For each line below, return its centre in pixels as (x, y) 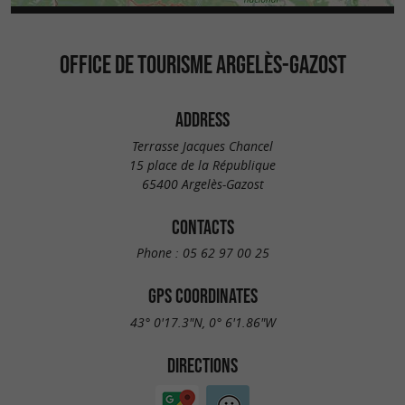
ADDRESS (202, 119)
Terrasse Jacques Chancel (202, 146)
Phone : (159, 253)
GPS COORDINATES (202, 296)
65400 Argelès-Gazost (202, 184)
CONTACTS (202, 226)
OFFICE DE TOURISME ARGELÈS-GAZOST (202, 64)
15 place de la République (202, 165)
